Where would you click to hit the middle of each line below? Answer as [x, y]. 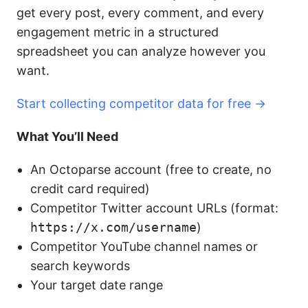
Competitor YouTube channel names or [144, 246]
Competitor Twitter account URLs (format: [154, 208]
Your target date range [97, 285]
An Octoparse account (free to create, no [151, 169]
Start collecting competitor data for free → [141, 103]
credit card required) [90, 189]
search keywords [80, 266]
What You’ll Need [67, 136]
